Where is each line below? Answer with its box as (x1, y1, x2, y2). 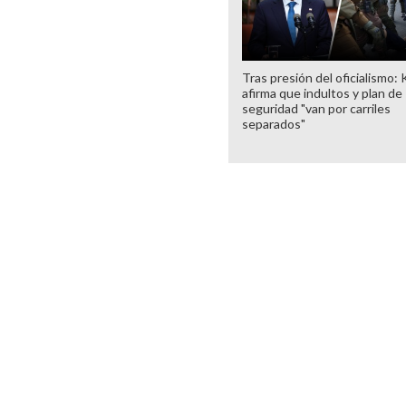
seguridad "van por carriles (242, 100, 391, 116)
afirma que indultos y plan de (242, 84, 402, 101)
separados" (242, 115, 305, 131)
